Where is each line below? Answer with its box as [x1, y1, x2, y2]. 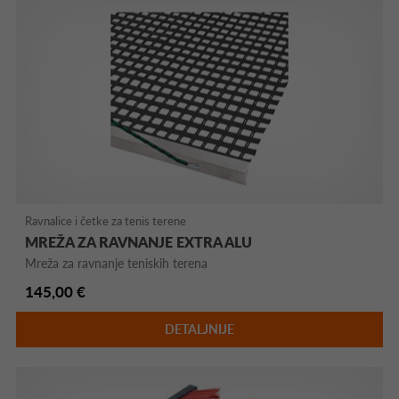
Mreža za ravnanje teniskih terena [25, 255, 208, 271]
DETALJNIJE [164, 321, 234, 337]
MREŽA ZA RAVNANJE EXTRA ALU [25, 232, 253, 250]
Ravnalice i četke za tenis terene [25, 213, 187, 228]
